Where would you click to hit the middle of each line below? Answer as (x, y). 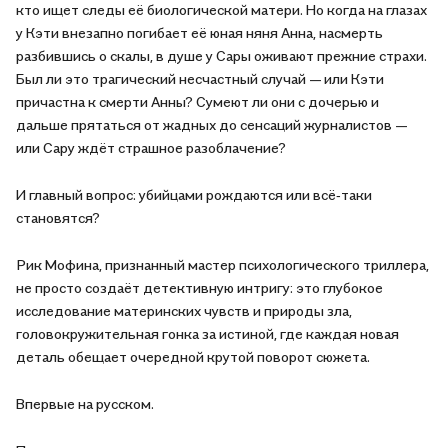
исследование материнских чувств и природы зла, (184, 310)
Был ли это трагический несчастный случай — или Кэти (200, 78)
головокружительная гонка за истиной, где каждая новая (207, 333)
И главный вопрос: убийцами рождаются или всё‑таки (194, 194)
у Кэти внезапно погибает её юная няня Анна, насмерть (199, 32)
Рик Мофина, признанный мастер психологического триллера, (222, 264)
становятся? (58, 217)
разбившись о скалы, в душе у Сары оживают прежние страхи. (221, 55)
